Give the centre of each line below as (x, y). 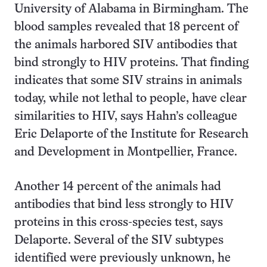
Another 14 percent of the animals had (118, 187)
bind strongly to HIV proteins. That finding (131, 63)
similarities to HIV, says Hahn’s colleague (126, 117)
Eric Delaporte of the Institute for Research (131, 134)
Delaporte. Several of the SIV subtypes (119, 240)
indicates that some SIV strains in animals (128, 81)
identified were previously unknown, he (122, 258)
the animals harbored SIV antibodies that (126, 45)
